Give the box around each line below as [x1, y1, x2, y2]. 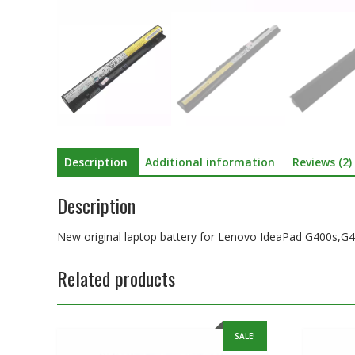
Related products [57, 263, 175, 292]
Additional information [145, 155, 275, 170]
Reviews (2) [292, 155, 352, 170]
